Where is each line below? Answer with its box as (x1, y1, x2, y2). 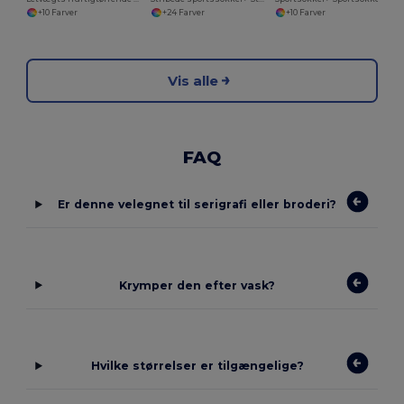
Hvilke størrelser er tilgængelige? (90, 359, 304, 373)
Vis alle (168, 71, 218, 89)
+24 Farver (161, 7, 205, 17)
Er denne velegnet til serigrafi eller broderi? (58, 197, 337, 212)
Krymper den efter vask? (119, 278, 276, 292)
